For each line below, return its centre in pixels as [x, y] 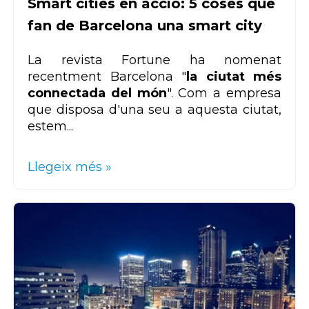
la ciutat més [234, 77]
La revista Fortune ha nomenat [154, 60]
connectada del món [97, 93]
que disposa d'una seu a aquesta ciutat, [154, 110]
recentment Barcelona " [107, 77]
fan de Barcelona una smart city [145, 26]
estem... [50, 127]
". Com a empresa [224, 93]
